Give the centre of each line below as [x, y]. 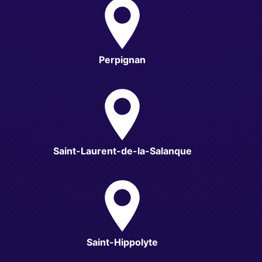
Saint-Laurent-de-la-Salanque [122, 151]
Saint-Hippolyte [122, 242]
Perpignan [122, 59]
